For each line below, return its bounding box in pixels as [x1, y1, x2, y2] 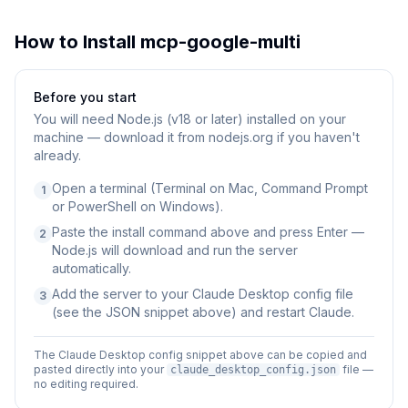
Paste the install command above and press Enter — [52, 224, 364, 240]
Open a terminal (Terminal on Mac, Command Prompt [52, 180, 368, 196]
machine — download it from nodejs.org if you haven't [34, 129, 360, 145]
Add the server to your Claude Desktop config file [52, 286, 353, 301]
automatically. [52, 260, 131, 276]
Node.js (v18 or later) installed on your [117, 111, 346, 127]
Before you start [34, 89, 137, 105]
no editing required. [34, 377, 138, 391]
